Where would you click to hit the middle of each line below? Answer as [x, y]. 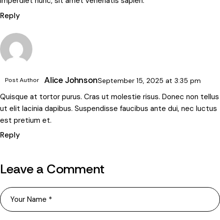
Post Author [22, 80]
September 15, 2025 [131, 81]
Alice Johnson [71, 80]
